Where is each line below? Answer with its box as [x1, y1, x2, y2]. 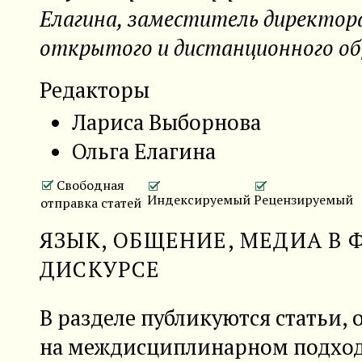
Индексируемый [147, 190, 250, 208]
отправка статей [40, 193, 141, 212]
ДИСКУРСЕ [40, 254, 161, 284]
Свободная [53, 175, 124, 194]
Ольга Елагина [72, 136, 216, 166]
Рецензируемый [254, 190, 353, 208]
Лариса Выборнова [72, 107, 261, 137]
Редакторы [40, 74, 149, 104]
